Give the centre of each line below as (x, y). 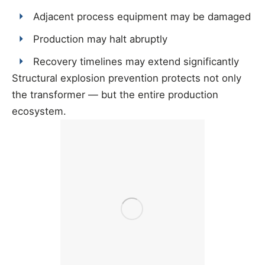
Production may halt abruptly (101, 39)
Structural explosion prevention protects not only (127, 78)
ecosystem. (39, 111)
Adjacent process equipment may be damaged (142, 16)
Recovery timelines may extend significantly (136, 61)
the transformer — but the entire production (115, 94)
